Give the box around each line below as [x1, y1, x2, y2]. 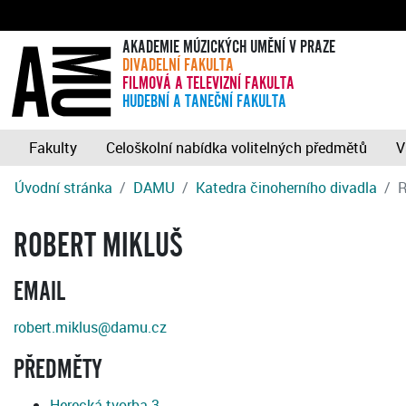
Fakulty [29, 138, 77, 159]
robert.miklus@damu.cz [14, 317, 167, 338]
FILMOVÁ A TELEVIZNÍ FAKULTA [121, 74, 295, 93]
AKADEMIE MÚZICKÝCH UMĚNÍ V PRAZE [121, 38, 335, 57]
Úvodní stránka [14, 178, 112, 198]
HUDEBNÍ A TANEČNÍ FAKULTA [121, 92, 286, 111]
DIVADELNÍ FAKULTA [121, 56, 234, 75]
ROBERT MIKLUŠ [14, 227, 183, 265]
